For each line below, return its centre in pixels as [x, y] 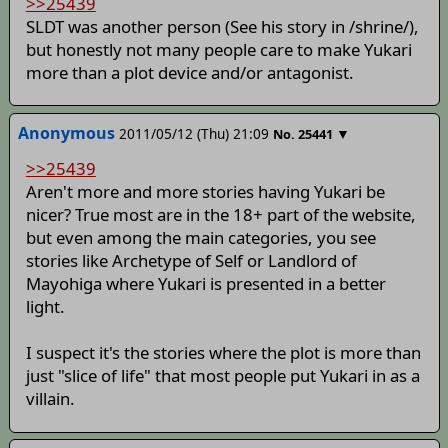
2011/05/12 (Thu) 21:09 [193, 133]
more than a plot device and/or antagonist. [189, 72]
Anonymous [66, 132]
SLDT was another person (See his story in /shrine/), [222, 26]
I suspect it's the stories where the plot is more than [223, 353]
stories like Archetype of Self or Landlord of [191, 261]
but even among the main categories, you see [200, 238]
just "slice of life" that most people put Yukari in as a [222, 376]
